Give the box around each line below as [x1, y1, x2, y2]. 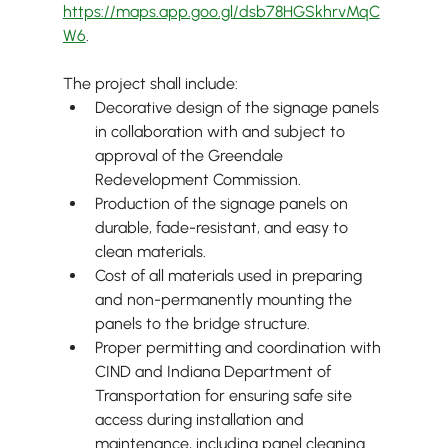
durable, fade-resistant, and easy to [94, 218, 352, 238]
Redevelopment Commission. [94, 170, 301, 190]
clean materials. [94, 242, 206, 262]
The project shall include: [62, 74, 238, 94]
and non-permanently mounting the [94, 290, 356, 310]
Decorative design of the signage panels [94, 98, 383, 118]
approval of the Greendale [94, 146, 287, 166]
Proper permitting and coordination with [94, 338, 385, 358]
